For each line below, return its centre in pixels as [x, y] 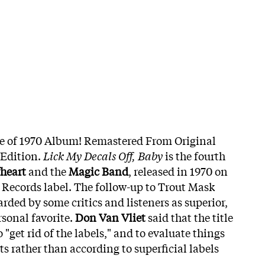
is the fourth [194, 155]
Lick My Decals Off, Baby [103, 155]
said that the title [189, 217]
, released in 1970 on [178, 171]
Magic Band [97, 171]
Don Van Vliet [110, 217]
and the [46, 171]
